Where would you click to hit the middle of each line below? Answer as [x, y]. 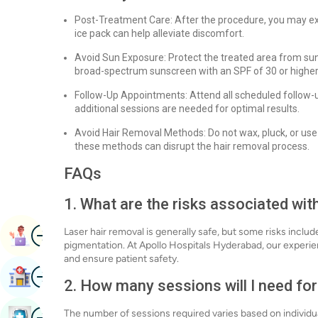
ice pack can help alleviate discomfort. [159, 33]
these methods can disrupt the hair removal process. [192, 146]
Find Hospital [66, 276]
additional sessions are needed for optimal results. [187, 109]
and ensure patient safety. [121, 259]
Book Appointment [81, 235]
